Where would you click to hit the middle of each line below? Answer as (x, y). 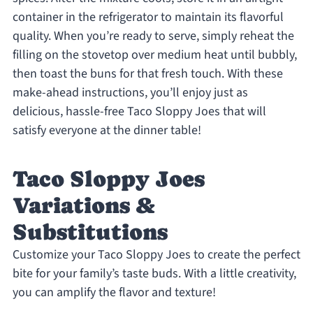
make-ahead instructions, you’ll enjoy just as (130, 93)
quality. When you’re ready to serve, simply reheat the (153, 36)
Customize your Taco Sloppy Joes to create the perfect (156, 255)
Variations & (83, 206)
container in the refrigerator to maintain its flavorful (148, 17)
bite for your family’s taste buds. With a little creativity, (154, 274)
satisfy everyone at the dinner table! (107, 131)
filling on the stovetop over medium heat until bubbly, (154, 55)
